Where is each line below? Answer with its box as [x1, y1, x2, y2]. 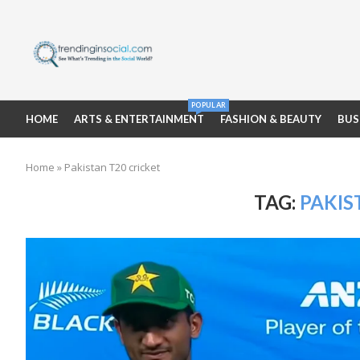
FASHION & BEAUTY [220, 112, 321, 125]
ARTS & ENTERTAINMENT [74, 112, 204, 125]
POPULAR [191, 100, 227, 109]
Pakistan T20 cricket [64, 160, 160, 174]
